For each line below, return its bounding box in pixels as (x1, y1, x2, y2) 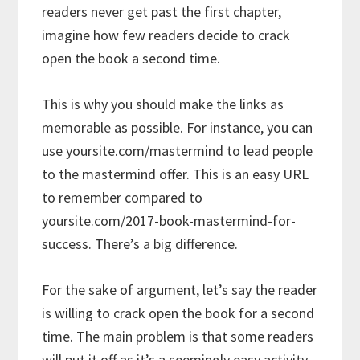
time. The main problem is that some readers (42, 327, 314, 346)
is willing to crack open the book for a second (42, 304, 315, 323)
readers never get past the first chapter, (42, 2, 282, 22)
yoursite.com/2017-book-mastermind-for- (42, 211, 297, 231)
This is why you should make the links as (42, 95, 284, 114)
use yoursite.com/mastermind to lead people (42, 141, 313, 161)
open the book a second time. (42, 49, 221, 68)
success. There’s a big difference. (42, 235, 239, 254)
